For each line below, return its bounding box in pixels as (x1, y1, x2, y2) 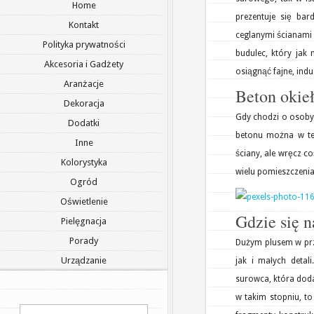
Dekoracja (63, 98, 104, 109)
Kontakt (69, 20, 99, 30)
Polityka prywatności (42, 39, 125, 50)
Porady (69, 235, 98, 246)
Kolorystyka (60, 157, 107, 168)
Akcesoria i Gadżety (44, 59, 123, 69)
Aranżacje (64, 78, 104, 89)
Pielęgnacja (61, 216, 107, 226)
